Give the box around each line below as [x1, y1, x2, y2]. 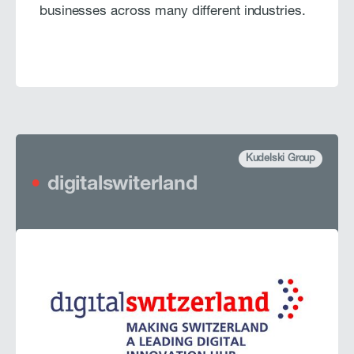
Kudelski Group [245, 153, 315, 164]
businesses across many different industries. [40, 5, 306, 19]
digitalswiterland [47, 175, 198, 195]
